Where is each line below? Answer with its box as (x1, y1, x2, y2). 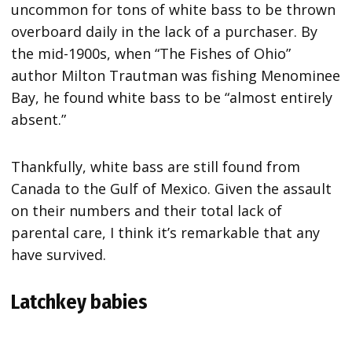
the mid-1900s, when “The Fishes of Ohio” (11, 43, 291, 63)
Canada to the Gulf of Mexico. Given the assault (11, 178, 332, 198)
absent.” (11, 109, 79, 129)
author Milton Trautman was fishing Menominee (11, 65, 341, 85)
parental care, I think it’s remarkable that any (11, 222, 321, 242)
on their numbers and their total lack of (11, 200, 283, 220)
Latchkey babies (11, 289, 152, 314)
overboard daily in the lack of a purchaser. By (11, 21, 318, 41)
